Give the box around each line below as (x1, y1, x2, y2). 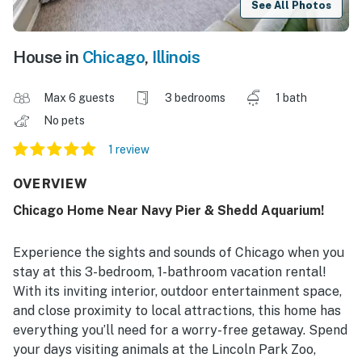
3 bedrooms (165, 91, 225, 105)
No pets (44, 114, 87, 128)
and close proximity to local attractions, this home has (13, 303, 341, 319)
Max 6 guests (44, 91, 115, 105)
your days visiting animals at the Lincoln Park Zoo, (13, 342, 316, 358)
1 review (108, 143, 149, 157)
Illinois (152, 47, 200, 68)
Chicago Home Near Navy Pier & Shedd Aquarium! (13, 203, 324, 219)
